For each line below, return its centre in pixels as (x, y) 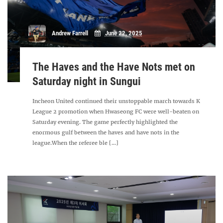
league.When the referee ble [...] (76, 143)
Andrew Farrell (70, 33)
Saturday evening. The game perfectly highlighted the (105, 122)
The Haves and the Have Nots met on (114, 67)
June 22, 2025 (123, 33)
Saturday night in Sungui (87, 81)
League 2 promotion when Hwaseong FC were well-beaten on (116, 111)
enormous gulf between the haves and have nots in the (106, 132)
